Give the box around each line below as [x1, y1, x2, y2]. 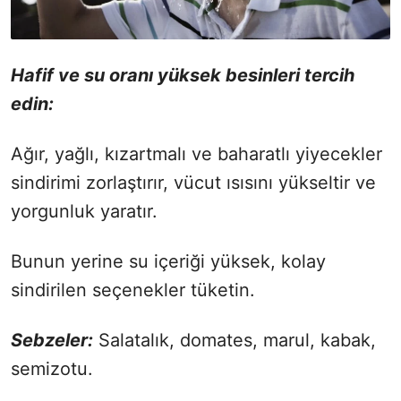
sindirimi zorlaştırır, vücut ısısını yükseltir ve [11, 172, 376, 194]
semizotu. [11, 358, 93, 380]
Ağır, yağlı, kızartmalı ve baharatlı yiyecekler [11, 143, 382, 166]
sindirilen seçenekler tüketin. [11, 279, 255, 302]
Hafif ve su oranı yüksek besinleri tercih [11, 64, 354, 87]
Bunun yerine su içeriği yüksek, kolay [11, 251, 326, 273]
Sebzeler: [11, 329, 93, 352]
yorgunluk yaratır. [11, 200, 158, 223]
